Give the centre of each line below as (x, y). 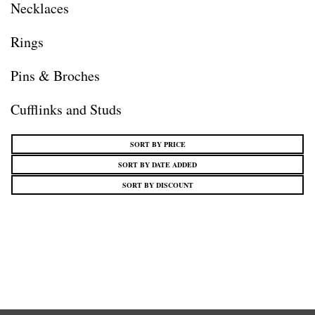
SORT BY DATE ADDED (157, 165)
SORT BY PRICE (157, 144)
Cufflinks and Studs (66, 109)
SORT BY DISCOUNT (157, 185)
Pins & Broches (55, 76)
